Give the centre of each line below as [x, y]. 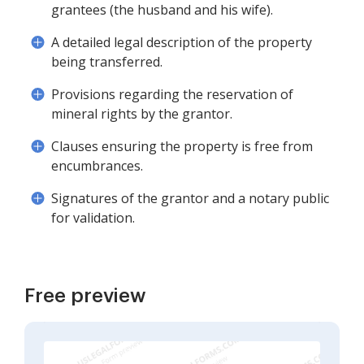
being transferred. [107, 62]
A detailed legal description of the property [182, 42]
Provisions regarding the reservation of [172, 94]
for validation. [93, 218]
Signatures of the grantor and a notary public [190, 198]
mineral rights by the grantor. [142, 114]
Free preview [85, 296]
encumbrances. [97, 166]
